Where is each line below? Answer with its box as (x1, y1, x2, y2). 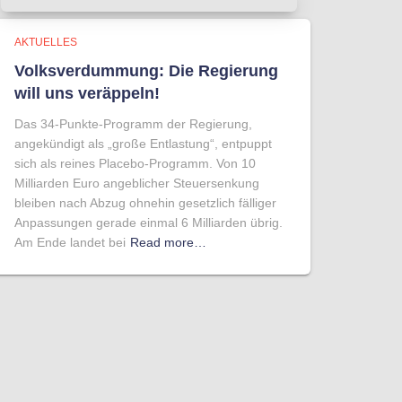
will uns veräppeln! (14, 84, 160, 102)
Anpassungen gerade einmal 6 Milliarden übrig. (14, 215, 283, 230)
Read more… (130, 235, 206, 249)
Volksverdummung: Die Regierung (14, 62, 278, 80)
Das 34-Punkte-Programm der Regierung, (14, 117, 252, 131)
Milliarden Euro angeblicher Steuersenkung (14, 176, 259, 190)
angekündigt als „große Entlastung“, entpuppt (14, 136, 272, 151)
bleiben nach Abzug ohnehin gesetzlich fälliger (14, 196, 276, 210)
